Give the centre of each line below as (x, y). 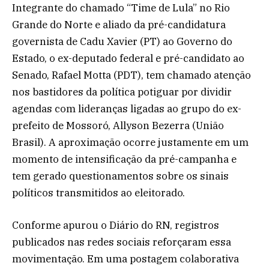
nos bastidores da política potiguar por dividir (122, 92)
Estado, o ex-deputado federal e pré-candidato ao (128, 58)
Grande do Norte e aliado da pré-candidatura (119, 24)
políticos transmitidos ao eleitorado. (98, 192)
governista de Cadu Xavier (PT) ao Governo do (122, 41)
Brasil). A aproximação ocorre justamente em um (130, 142)
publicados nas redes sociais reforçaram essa (122, 242)
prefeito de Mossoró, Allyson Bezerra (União (118, 125)
